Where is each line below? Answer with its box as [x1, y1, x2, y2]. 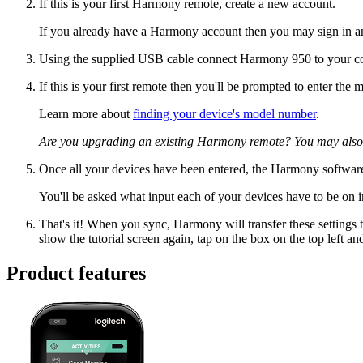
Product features [6, 263, 146, 284]
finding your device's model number [133, 107, 316, 122]
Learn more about [39, 107, 133, 122]
